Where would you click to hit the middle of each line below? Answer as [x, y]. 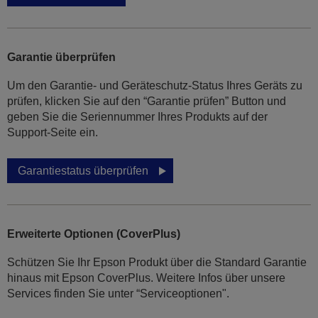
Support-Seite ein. [53, 133]
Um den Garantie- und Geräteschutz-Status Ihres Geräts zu [155, 86]
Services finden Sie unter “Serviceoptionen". [118, 294]
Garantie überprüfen [61, 57]
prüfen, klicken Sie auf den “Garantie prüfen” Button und [147, 102]
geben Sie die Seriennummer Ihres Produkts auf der [137, 117]
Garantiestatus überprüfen [83, 171]
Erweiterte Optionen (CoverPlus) [94, 234]
